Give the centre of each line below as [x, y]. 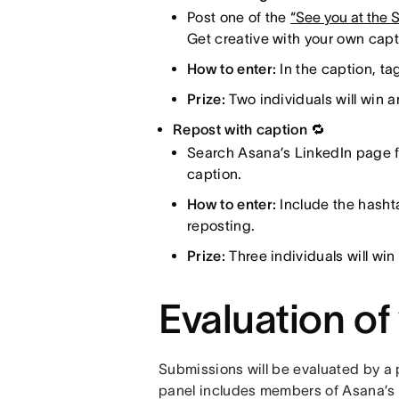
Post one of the [239, 17]
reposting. [224, 225]
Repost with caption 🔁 [249, 129]
